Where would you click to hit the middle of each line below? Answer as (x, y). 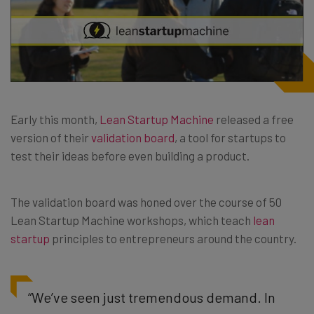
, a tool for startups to (230, 137)
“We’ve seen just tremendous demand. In (152, 297)
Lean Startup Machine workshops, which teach (132, 220)
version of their (51, 137)
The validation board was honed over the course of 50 (146, 202)
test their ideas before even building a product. (130, 156)
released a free (254, 119)
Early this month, (55, 119)
